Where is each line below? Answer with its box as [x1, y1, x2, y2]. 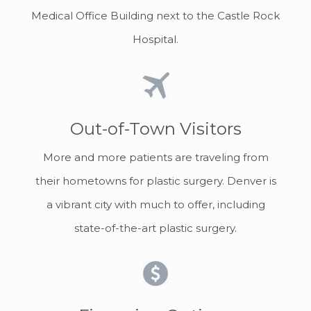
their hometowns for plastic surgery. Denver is [35, 174, 276, 187]
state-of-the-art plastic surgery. [74, 221, 237, 235]
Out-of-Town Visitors [69, 118, 242, 139]
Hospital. [133, 32, 178, 46]
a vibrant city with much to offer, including [46, 197, 265, 211]
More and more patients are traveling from [42, 150, 269, 164]
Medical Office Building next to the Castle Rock [31, 8, 280, 22]
